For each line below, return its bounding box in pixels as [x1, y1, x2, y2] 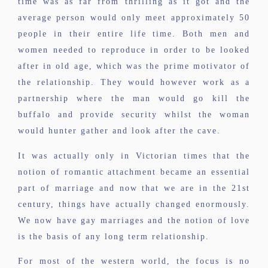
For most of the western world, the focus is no [18, 257, 250, 266]
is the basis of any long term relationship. [18, 232, 209, 241]
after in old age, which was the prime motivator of [18, 62, 250, 71]
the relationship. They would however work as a [18, 78, 250, 87]
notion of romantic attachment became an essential [18, 167, 250, 176]
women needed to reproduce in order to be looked [18, 45, 250, 55]
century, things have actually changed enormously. [18, 199, 250, 209]
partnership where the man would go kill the [18, 94, 250, 103]
